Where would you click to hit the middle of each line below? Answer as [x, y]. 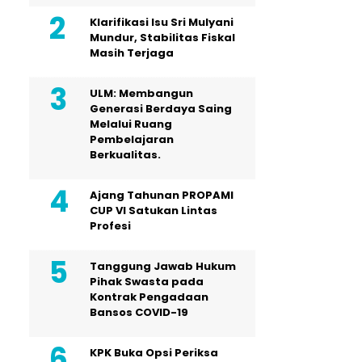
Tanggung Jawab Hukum [163, 266]
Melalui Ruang [131, 124]
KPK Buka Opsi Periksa [154, 352]
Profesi [110, 225]
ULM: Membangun [141, 93]
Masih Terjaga [132, 53]
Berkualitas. [125, 154]
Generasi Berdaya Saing [161, 108]
